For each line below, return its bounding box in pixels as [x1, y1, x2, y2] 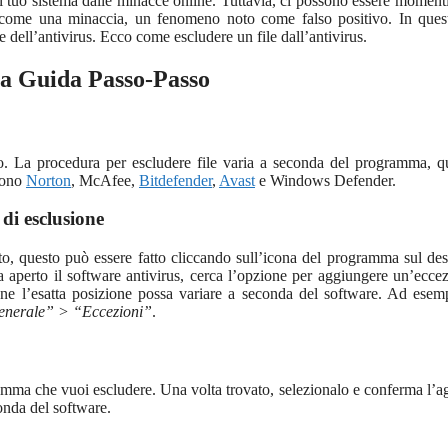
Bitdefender [139, 171, 212, 189]
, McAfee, [71, 171, 139, 189]
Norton [26, 171, 71, 189]
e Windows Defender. [255, 171, 396, 189]
